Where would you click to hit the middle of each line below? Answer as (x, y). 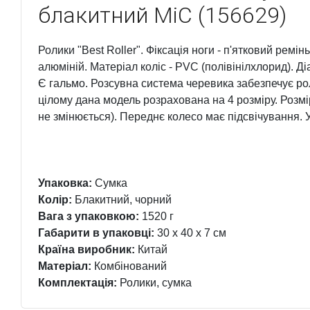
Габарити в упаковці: (96, 233)
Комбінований (129, 266)
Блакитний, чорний (122, 200)
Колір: (55, 200)
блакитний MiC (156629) (162, 15)
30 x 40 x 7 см (190, 233)
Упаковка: (65, 183)
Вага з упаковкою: (89, 216)
